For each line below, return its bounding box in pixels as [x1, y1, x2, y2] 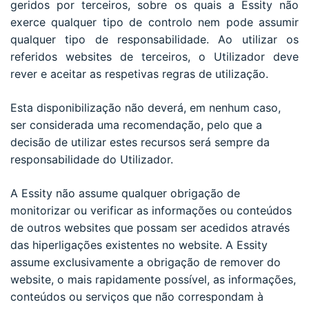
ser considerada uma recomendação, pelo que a [10, 117, 262, 132]
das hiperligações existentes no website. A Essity [10, 237, 268, 252]
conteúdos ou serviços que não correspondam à [10, 289, 263, 303]
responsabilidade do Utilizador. [10, 152, 173, 166]
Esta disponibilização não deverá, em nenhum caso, [10, 100, 281, 114]
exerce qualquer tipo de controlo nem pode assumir [10, 14, 299, 29]
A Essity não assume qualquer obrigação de [10, 186, 240, 200]
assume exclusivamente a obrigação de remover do [10, 255, 281, 269]
